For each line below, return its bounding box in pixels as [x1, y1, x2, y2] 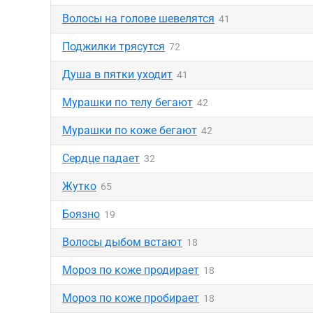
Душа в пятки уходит [62, 68, 173, 81]
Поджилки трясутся [62, 40, 165, 53]
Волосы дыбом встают [62, 235, 182, 249]
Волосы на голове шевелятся [62, 12, 214, 25]
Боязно [62, 208, 100, 221]
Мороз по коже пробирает [62, 291, 199, 305]
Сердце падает [62, 152, 140, 165]
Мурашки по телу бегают [62, 96, 193, 109]
